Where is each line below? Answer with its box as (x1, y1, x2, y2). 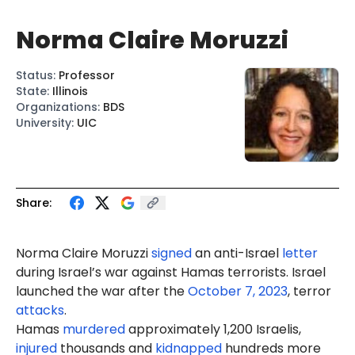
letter (282, 244, 318, 262)
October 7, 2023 (188, 282, 288, 300)
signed (151, 244, 192, 262)
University (16, 115, 71, 131)
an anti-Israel (192, 244, 282, 262)
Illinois (52, 83, 88, 99)
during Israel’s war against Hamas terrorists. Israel (16, 263, 326, 281)
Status (16, 67, 53, 83)
